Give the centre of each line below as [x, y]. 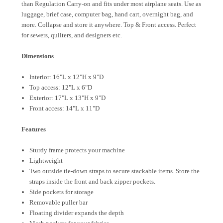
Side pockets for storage [62, 192]
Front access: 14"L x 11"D [65, 109]
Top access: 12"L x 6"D [61, 88]
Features [34, 129]
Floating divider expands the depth [77, 213]
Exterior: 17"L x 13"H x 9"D [68, 98]
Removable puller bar [59, 203]
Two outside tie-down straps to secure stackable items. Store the [115, 171]
